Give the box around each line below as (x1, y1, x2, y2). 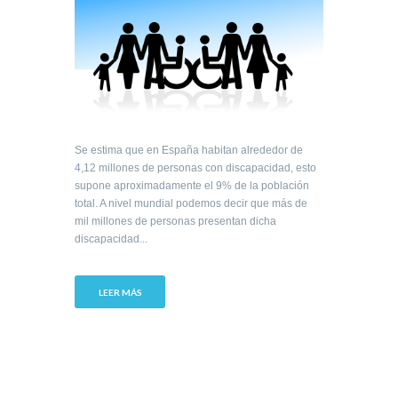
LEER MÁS (98, 286, 142, 298)
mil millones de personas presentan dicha (75, 215, 276, 228)
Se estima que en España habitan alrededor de (75, 144, 303, 157)
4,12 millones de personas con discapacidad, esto (75, 162, 316, 175)
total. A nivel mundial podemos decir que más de (75, 197, 307, 211)
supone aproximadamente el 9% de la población (75, 179, 309, 193)
